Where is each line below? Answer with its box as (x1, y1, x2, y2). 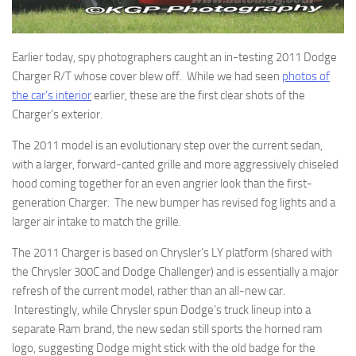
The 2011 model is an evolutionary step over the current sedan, (12, 138, 323, 153)
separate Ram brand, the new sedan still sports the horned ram (12, 322, 323, 337)
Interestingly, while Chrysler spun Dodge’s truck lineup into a (12, 303, 311, 318)
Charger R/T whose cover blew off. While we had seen (12, 69, 282, 84)
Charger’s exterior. (12, 107, 103, 122)
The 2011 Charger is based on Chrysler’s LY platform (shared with (12, 246, 332, 261)
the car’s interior (12, 88, 91, 103)
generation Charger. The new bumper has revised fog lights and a (12, 195, 335, 211)
